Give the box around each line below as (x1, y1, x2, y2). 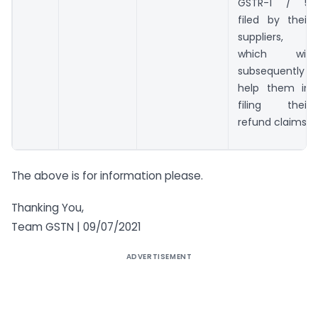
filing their (238, 98, 310, 113)
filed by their (238, 13, 310, 28)
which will (238, 47, 310, 62)
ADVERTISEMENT (126, 251, 192, 262)
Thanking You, (11, 199, 84, 215)
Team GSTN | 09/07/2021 (11, 219, 141, 234)
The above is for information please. (11, 168, 203, 184)
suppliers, (238, 30, 283, 45)
